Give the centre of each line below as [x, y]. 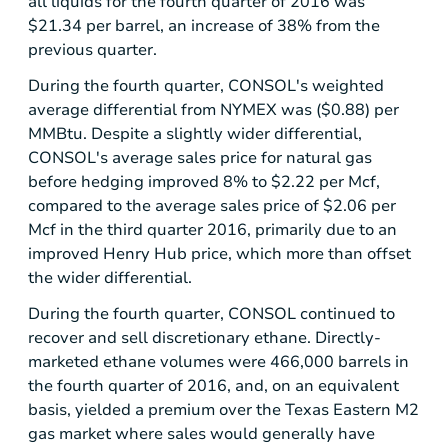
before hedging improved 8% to [149, 182]
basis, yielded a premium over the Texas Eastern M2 [223, 410]
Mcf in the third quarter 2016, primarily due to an [212, 230]
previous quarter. [92, 49]
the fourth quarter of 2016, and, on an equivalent [213, 386]
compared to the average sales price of [175, 206]
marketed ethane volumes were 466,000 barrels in [218, 362]
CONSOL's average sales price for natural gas [200, 158]
